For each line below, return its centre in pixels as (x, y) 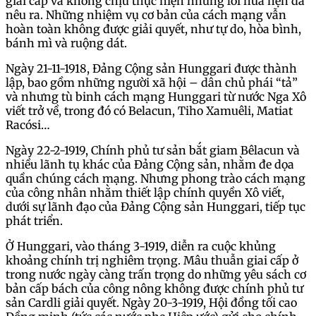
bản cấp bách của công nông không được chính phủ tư (154, 288)
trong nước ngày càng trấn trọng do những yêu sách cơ (156, 274)
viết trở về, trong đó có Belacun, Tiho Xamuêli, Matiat (149, 110)
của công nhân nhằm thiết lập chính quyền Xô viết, (145, 192)
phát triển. (36, 220)
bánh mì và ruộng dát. (68, 43)
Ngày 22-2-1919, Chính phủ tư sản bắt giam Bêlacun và (153, 150)
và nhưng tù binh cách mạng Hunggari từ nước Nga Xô (156, 96)
